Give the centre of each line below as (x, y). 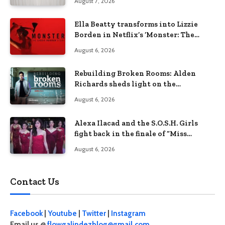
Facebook (26, 213)
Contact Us (35, 182)
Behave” (89, 144)
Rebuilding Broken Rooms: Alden (135, 74)
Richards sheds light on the (125, 84)
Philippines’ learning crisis (125, 95)
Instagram (128, 213)
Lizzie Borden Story (110, 45)
